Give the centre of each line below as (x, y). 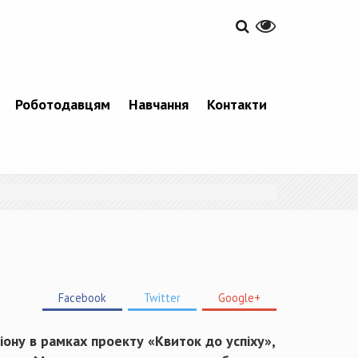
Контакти (237, 105)
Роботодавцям (62, 105)
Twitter (162, 298)
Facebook (82, 298)
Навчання (158, 105)
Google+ (239, 298)
